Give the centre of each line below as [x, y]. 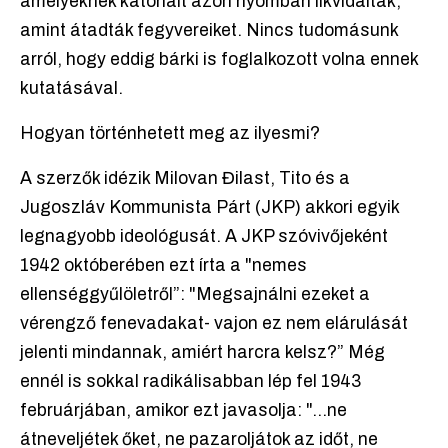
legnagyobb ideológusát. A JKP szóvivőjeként [204, 237]
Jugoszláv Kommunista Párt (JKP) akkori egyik [209, 208]
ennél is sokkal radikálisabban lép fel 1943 [190, 382]
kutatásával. [71, 89]
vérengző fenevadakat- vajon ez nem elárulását [214, 324]
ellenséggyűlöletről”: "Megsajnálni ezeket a [195, 295]
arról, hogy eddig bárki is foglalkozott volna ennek [219, 60]
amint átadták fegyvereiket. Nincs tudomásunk [209, 31]
